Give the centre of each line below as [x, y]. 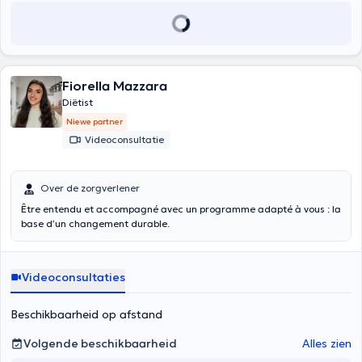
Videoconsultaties [74, 277]
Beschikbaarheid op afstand [86, 314]
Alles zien [327, 343]
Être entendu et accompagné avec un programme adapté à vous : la [181, 209]
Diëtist [78, 102]
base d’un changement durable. [95, 223]
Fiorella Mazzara [115, 86]
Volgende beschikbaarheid [100, 343]
